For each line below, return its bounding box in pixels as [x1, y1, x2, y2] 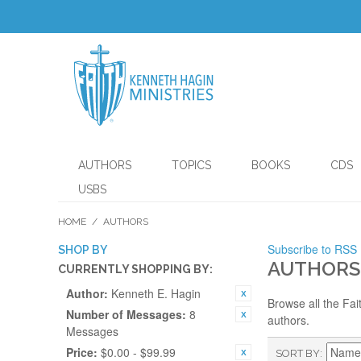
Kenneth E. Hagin [111, 285, 201, 301]
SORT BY [276, 347, 320, 359]
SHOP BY [58, 243, 107, 256]
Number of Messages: [66, 306, 186, 322]
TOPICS [172, 159, 211, 172]
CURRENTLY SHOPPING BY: [58, 263, 213, 276]
